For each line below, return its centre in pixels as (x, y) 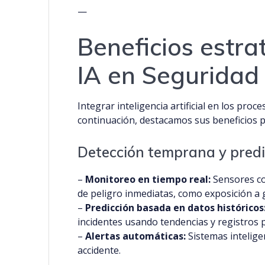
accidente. (99, 251)
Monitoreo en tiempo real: (148, 180)
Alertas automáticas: (136, 236)
